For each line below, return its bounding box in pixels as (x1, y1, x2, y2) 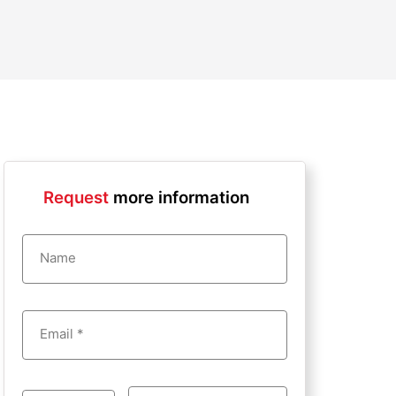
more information (112, 187, 249, 208)
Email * (40, 325, 84, 342)
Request (42, 187, 109, 208)
